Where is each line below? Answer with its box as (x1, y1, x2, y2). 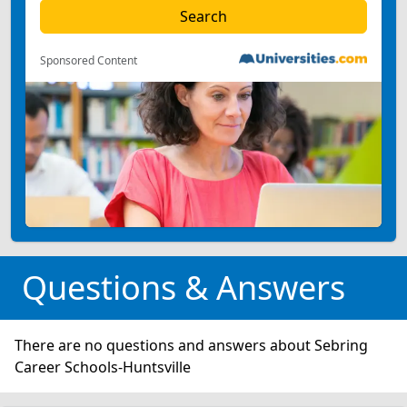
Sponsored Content (40, 53, 137, 68)
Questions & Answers (22, 265, 345, 310)
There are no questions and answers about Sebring (15, 335, 368, 355)
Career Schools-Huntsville (15, 357, 191, 377)
